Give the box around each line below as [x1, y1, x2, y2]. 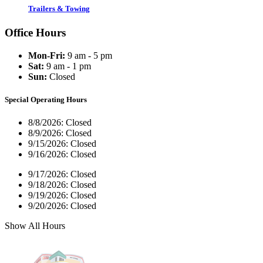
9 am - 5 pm [65, 50, 112, 60]
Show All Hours [5, 221, 65, 231]
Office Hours [5, 26, 66, 39]
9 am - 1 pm [44, 60, 91, 71]
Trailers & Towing [28, 4, 90, 13]
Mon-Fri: [28, 50, 65, 60]
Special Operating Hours [5, 95, 87, 104]
